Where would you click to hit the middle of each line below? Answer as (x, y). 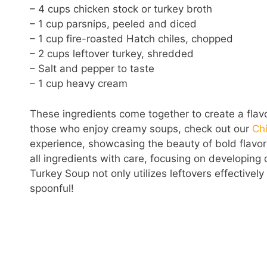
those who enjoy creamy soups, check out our (141, 128)
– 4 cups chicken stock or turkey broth (121, 9)
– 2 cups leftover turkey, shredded (112, 54)
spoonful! (52, 188)
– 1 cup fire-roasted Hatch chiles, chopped (131, 39)
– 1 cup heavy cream (79, 84)
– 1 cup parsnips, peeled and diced (113, 24)
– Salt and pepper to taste (92, 69)
